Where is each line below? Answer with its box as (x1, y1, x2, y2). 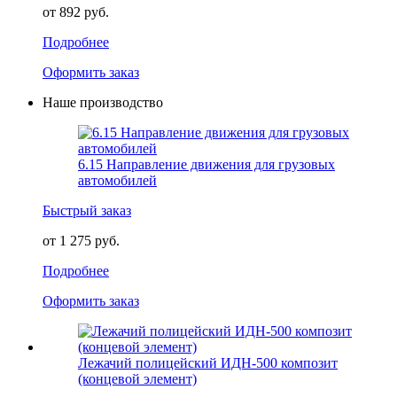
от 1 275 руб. (43, 233, 120, 249)
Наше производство (43, 95, 163, 111)
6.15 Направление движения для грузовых (78, 157, 335, 173)
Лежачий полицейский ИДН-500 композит (78, 355, 338, 371)
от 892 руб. (43, 4, 109, 20)
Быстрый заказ (43, 203, 131, 219)
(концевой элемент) (78, 371, 197, 387)
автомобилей (78, 173, 157, 189)
